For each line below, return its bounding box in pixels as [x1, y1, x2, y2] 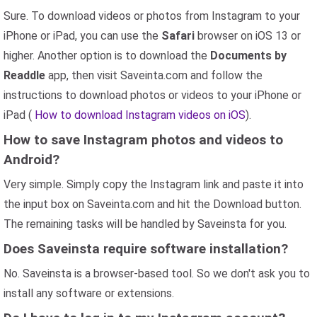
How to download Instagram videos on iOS [32, 108, 246, 122]
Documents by [210, 49, 287, 63]
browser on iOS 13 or [195, 29, 301, 43]
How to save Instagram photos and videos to [4, 132, 283, 149]
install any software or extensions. [4, 287, 174, 301]
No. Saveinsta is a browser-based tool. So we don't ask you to [4, 267, 310, 281]
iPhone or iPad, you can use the [4, 29, 161, 43]
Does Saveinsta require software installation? [4, 241, 288, 258]
